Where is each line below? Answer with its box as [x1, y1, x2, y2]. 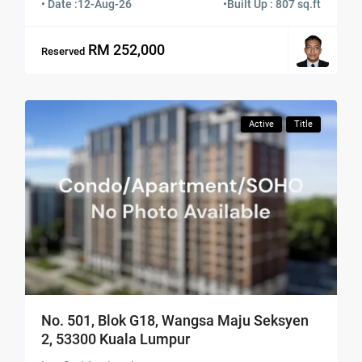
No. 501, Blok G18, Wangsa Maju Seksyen [41, 312, 309, 330]
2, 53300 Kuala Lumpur [41, 330, 191, 348]
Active [248, 119, 274, 130]
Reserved [41, 44, 86, 57]
